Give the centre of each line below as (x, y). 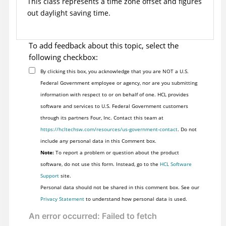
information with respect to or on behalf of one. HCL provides (114, 95)
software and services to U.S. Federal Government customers (114, 106)
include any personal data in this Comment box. (98, 141)
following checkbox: (63, 57)
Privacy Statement (62, 199)
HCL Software (176, 164)
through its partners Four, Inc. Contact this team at (102, 118)
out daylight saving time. (69, 13)
